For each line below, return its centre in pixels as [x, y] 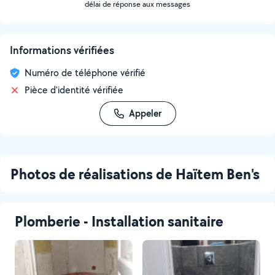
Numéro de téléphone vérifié [85, 73]
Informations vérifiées [62, 50]
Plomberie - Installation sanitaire [119, 221]
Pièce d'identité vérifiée [74, 90]
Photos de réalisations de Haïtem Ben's [135, 174]
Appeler [145, 113]
